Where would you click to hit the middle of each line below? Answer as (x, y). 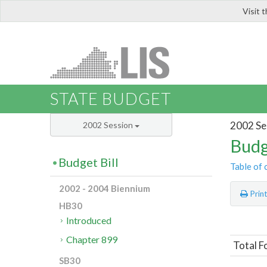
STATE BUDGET (111, 99)
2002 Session (109, 125)
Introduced (89, 221)
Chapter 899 (92, 240)
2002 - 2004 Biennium (105, 189)
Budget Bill (89, 162)
